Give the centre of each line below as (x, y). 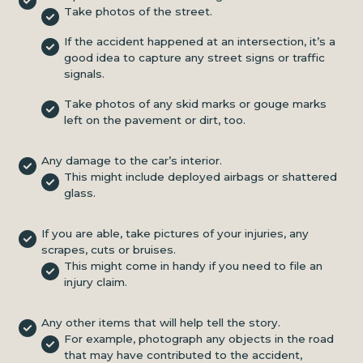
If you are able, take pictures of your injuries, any (175, 233)
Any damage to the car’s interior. (131, 160)
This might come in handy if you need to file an (193, 265)
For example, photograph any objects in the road (199, 338)
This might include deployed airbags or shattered (200, 176)
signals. (84, 73)
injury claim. (95, 282)
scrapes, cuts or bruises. (108, 249)
